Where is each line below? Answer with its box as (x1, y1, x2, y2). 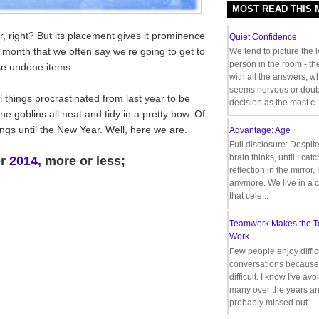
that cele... (229, 191, 268, 202)
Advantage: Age (229, 125, 291, 136)
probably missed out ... (229, 297, 316, 308)
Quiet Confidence (229, 31, 297, 42)
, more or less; (38, 153, 125, 168)
